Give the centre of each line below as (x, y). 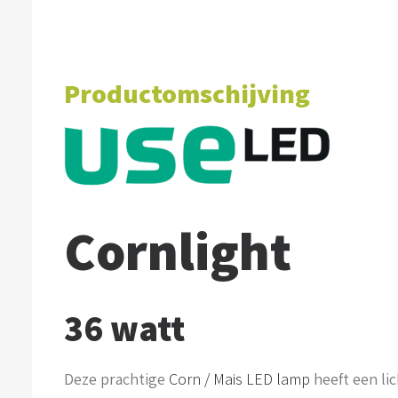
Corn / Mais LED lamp (238, 379)
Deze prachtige (115, 379)
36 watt (124, 328)
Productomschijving (187, 93)
